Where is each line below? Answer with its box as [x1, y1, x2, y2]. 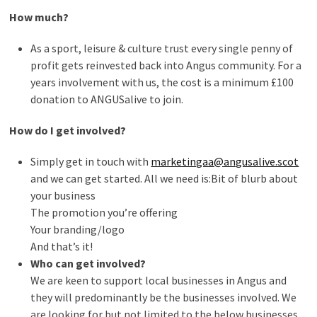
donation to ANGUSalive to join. [30, 92, 184, 106]
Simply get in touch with [30, 154, 151, 168]
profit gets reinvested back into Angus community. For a [30, 58, 302, 72]
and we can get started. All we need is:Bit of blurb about [30, 171, 299, 185]
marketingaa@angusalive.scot [151, 154, 299, 168]
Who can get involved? [30, 256, 146, 270]
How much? [9, 10, 69, 24]
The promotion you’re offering [30, 205, 178, 219]
